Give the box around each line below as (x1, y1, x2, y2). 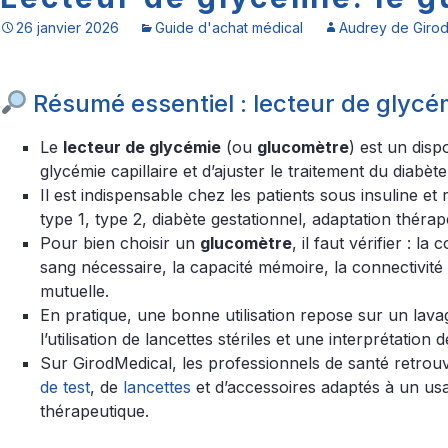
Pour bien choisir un (40, 233, 200, 253)
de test (40, 377, 90, 397)
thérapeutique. (40, 401, 149, 421)
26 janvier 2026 (16, 19, 119, 36)
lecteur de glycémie (63, 137, 221, 157)
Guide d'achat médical (155, 19, 303, 36)
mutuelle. (40, 281, 109, 301)
